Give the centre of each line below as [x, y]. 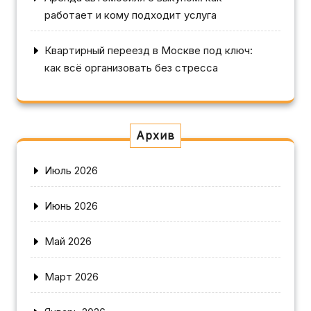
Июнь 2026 [71, 205]
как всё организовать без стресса [131, 67]
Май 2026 [68, 241]
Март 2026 [72, 276]
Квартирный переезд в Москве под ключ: [149, 50]
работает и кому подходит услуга [131, 15]
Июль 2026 [71, 170]
